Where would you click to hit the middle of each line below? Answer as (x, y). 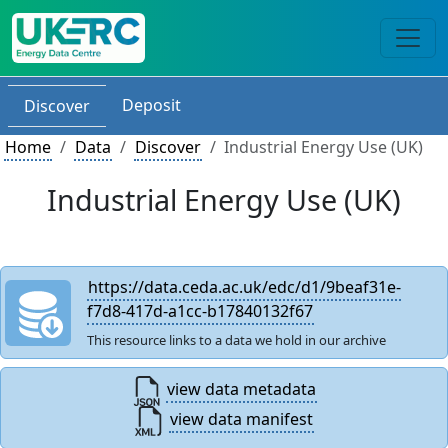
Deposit (151, 105)
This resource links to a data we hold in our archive (237, 340)
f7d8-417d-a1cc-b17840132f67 (200, 311)
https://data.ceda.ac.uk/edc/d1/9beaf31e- (245, 287)
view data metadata (241, 389)
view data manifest (241, 419)
